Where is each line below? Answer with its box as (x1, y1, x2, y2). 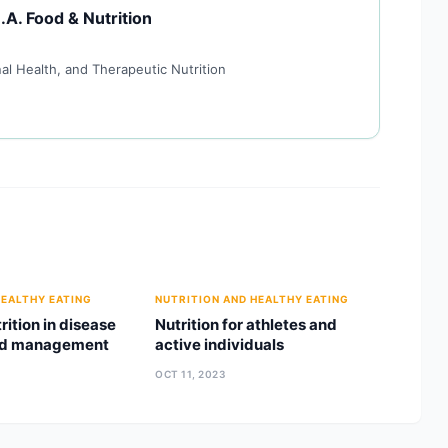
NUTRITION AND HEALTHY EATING (155, 293, 350, 305)
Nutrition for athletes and (155, 315, 338, 334)
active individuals (155, 335, 285, 354)
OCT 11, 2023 (155, 368, 227, 380)
